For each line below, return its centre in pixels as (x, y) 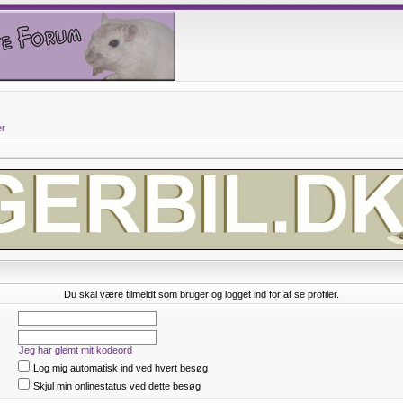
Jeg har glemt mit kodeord (76, 350)
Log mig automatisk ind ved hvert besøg (121, 368)
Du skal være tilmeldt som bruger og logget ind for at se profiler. (201, 294)
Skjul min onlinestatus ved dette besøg (117, 386)
